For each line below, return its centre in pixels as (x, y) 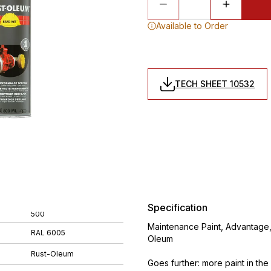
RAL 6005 (48, 232)
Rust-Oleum (52, 253)
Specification (178, 207)
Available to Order (192, 26)
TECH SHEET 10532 (215, 84)
